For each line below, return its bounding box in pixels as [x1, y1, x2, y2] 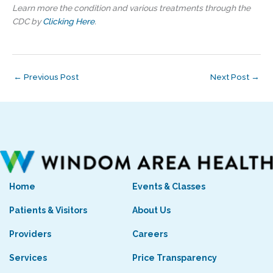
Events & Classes [132, 182, 205, 192]
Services [9, 253, 47, 263]
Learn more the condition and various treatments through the [12, 3, 250, 13]
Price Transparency [132, 253, 217, 263]
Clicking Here [43, 16, 94, 27]
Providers [9, 229, 51, 239]
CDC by [12, 16, 43, 27]
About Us [132, 205, 171, 216]
